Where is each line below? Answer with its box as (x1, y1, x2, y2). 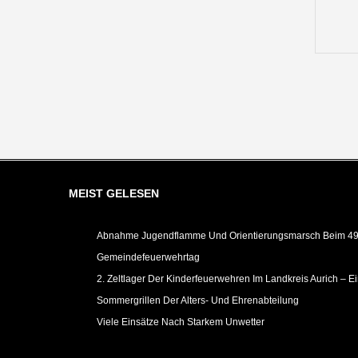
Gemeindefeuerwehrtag (97, 252, 200, 263)
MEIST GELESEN (69, 187, 159, 200)
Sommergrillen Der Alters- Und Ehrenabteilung (97, 295, 299, 306)
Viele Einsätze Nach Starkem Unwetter (97, 316, 265, 328)
